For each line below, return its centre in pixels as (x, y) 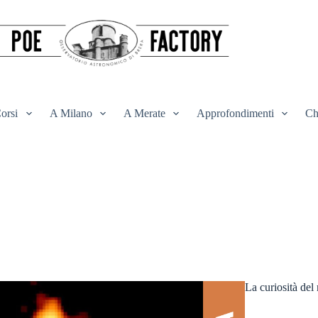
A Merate (144, 113)
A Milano (71, 113)
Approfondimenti (235, 113)
